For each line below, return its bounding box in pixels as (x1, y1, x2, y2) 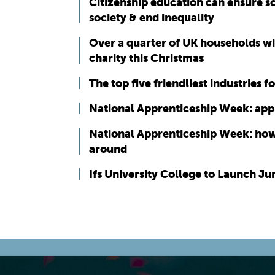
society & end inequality (89, 11, 214, 25)
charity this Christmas (89, 52, 204, 65)
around (89, 142, 127, 156)
